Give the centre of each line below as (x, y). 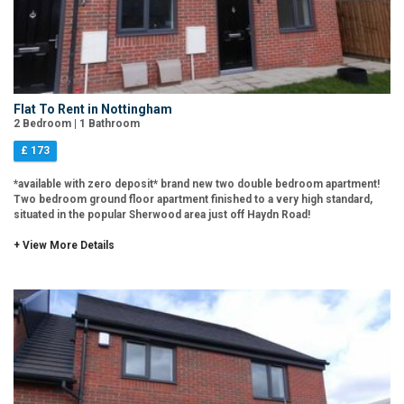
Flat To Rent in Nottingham (93, 109)
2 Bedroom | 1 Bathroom (77, 123)
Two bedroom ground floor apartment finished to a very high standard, (193, 199)
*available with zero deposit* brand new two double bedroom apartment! (197, 184)
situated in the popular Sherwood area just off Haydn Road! (162, 214)
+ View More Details (64, 245)
